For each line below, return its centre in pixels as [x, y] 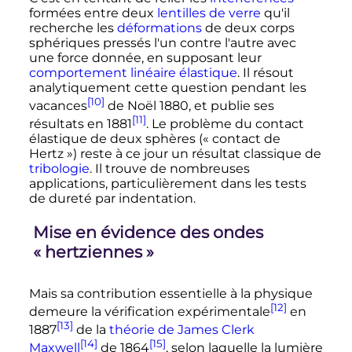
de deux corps [248, 27]
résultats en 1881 [80, 124]
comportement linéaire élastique [133, 72]
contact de [246, 139]
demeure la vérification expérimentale [149, 312]
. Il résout [265, 72]
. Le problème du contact [225, 124]
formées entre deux [93, 13]
